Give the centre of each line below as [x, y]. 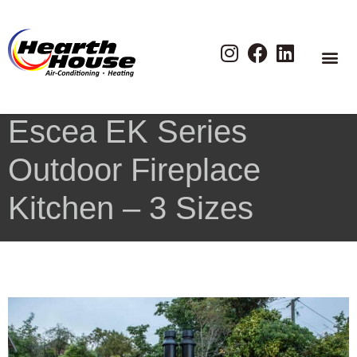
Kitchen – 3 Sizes [131, 208]
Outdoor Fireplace [134, 170]
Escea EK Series [127, 131]
